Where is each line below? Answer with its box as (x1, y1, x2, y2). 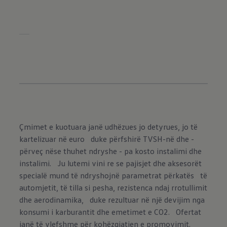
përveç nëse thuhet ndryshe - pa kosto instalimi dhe (19, 146, 202, 156)
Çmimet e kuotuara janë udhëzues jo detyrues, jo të (19, 122, 198, 132)
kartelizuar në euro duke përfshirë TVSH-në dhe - (19, 134, 195, 144)
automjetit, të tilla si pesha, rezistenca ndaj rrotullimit (19, 182, 208, 193)
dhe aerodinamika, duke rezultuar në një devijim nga (19, 195, 205, 205)
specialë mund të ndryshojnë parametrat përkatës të (19, 170, 208, 180)
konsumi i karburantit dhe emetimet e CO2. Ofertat (19, 207, 202, 217)
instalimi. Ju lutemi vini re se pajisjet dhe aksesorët (19, 158, 202, 168)
